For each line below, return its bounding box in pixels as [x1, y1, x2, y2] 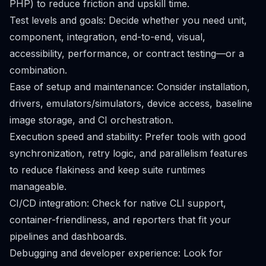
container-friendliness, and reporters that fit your [9, 214, 231, 226]
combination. [9, 64, 67, 76]
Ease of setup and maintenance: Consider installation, [9, 81, 250, 93]
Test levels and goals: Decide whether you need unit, [9, 14, 247, 26]
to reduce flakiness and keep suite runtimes [9, 164, 205, 176]
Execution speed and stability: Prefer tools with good [9, 131, 246, 142]
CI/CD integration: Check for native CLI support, [9, 197, 226, 209]
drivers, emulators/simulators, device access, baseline [9, 97, 252, 109]
